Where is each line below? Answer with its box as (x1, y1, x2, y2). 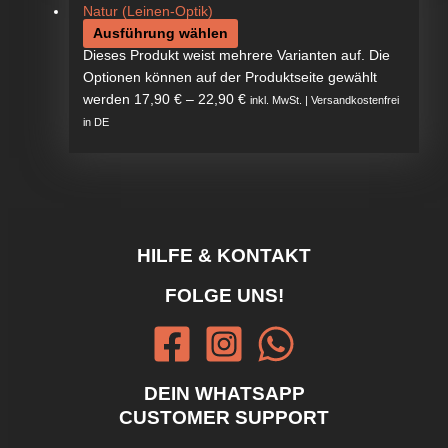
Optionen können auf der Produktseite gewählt (82, 69, 377, 85)
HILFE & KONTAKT (137, 244, 311, 266)
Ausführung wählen (92, 25, 228, 41)
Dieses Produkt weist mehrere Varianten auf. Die (82, 47, 390, 63)
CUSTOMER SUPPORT (119, 406, 329, 428)
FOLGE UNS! (164, 284, 284, 306)
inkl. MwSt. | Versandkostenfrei (249, 93, 399, 106)
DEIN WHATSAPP (143, 382, 305, 404)
